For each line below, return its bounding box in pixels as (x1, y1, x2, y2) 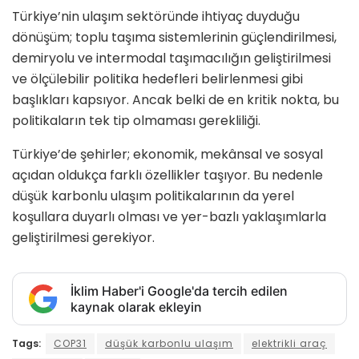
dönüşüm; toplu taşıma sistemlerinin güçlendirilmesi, (12, 27, 337, 46)
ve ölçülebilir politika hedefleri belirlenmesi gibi (12, 69, 303, 88)
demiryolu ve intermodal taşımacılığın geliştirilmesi (12, 48, 331, 67)
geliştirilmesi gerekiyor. (12, 228, 161, 247)
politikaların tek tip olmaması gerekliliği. (12, 111, 260, 130)
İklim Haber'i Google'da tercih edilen (71, 282, 288, 299)
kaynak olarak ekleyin (71, 298, 202, 315)
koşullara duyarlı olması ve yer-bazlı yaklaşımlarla (12, 207, 326, 226)
